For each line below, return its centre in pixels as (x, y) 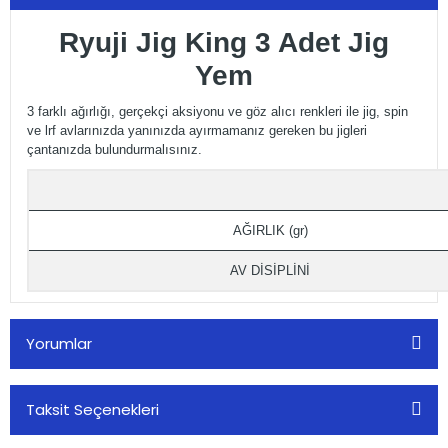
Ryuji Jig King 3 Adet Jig (224, 42)
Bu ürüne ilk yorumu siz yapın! (224, 426)
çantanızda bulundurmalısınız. (114, 149)
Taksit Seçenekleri (92, 409)
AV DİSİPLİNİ (270, 270)
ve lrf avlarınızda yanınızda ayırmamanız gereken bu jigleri (197, 130)
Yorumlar (59, 343)
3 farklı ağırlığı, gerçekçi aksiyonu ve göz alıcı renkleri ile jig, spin (217, 111)
